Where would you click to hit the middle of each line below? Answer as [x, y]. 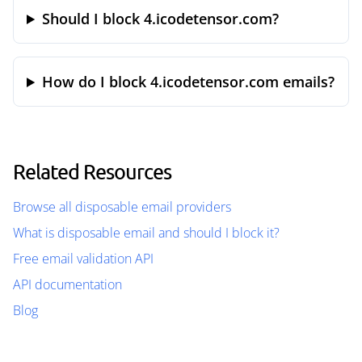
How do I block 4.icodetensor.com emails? [189, 82]
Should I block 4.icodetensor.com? [161, 19]
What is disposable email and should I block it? [146, 233]
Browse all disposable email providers [122, 207]
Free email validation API [83, 259]
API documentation [67, 284]
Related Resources [92, 171]
